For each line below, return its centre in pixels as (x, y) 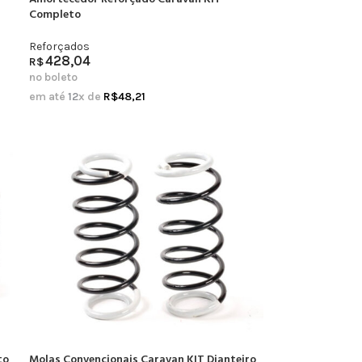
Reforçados (60, 46)
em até (49, 96)
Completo (55, 15)
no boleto (54, 77)
